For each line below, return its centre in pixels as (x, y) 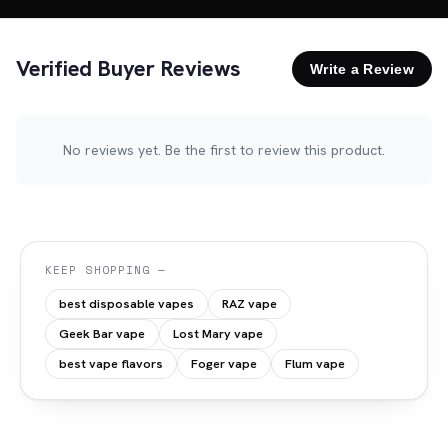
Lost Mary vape (218, 333)
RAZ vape (249, 303)
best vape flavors (111, 363)
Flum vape (315, 363)
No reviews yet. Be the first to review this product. (224, 149)
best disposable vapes (126, 303)
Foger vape (224, 363)
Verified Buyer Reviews (129, 69)
